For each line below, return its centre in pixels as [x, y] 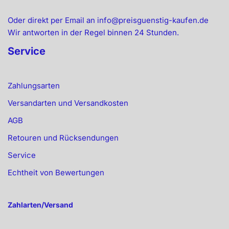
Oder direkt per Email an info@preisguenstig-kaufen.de [108, 20]
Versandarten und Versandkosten [68, 103]
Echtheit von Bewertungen [56, 173]
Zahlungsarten [34, 86]
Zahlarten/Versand [40, 205]
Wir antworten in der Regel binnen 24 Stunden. [93, 32]
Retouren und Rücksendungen [63, 138]
